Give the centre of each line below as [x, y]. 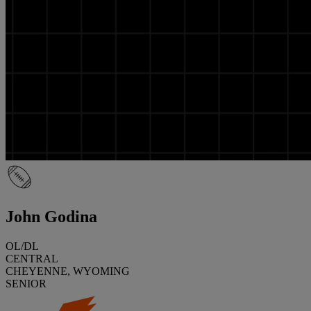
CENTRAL [32, 258]
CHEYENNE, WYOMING [68, 271]
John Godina [51, 216]
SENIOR [26, 283]
